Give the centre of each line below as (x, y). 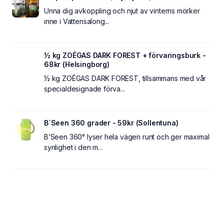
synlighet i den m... (73, 147)
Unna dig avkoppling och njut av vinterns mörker (122, 10)
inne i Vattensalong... (77, 21)
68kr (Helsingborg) (77, 64)
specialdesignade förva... (84, 88)
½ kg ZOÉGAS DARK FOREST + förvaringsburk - (125, 55)
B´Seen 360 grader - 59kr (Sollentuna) (111, 122)
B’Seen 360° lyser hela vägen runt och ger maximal (127, 136)
